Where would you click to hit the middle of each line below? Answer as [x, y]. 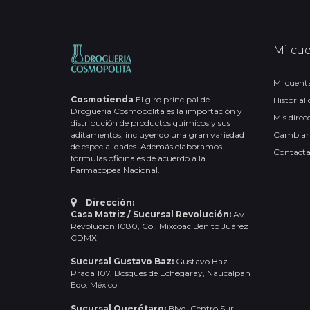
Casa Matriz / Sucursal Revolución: [152, 214]
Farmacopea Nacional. [115, 170]
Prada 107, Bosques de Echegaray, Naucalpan [161, 273]
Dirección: [110, 202]
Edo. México [94, 284]
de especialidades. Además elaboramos [146, 146]
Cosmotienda [102, 99]
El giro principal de [172, 99]
